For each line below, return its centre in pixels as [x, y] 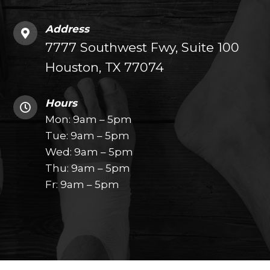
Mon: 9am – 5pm [89, 120]
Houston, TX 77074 [105, 67]
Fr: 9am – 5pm [83, 185]
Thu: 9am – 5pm [88, 168]
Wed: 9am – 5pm [89, 152]
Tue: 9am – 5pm [88, 136]
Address [67, 29]
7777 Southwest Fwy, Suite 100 [143, 48]
